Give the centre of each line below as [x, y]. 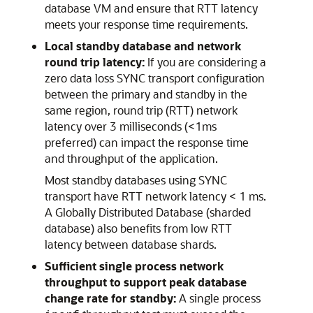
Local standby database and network [143, 46]
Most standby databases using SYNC [136, 180]
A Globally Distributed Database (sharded [148, 212]
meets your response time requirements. [146, 24]
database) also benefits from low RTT [138, 228]
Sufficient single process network [134, 266]
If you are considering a [207, 62]
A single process [220, 298]
